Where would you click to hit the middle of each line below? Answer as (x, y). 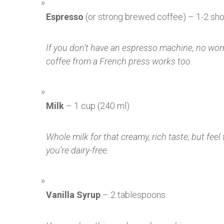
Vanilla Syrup (73, 195)
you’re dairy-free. (77, 150)
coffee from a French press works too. (119, 61)
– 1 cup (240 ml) (97, 106)
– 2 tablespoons (133, 195)
